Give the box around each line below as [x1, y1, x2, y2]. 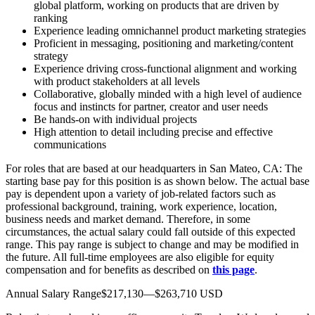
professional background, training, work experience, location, [6, 200, 277, 212]
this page [212, 263, 255, 276]
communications [34, 138, 106, 150]
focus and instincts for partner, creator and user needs [34, 100, 268, 112]
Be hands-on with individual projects [34, 112, 197, 125]
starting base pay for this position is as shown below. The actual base [6, 174, 309, 187]
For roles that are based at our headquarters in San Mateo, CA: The [6, 162, 302, 174]
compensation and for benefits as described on [6, 263, 212, 276]
